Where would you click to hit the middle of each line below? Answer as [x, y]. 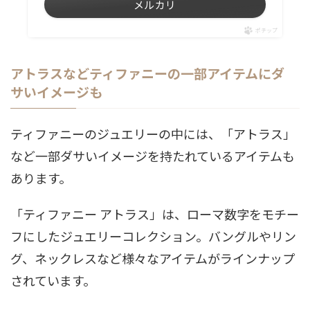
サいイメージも [56, 91]
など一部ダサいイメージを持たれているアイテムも [153, 155]
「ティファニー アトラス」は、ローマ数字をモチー [155, 213]
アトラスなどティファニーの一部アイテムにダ [147, 73]
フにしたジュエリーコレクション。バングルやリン [153, 236]
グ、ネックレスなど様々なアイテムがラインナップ [153, 258]
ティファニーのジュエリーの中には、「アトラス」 [153, 133]
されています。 [53, 280]
